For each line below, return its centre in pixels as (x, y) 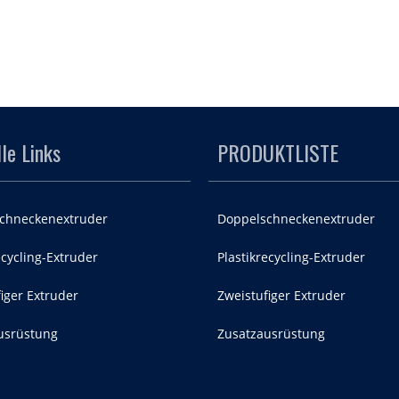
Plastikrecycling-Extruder (291, 257)
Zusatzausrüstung (271, 334)
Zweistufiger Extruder (281, 295)
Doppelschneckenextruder (296, 219)
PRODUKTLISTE (278, 152)
